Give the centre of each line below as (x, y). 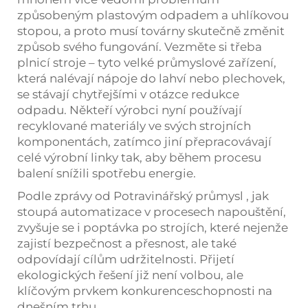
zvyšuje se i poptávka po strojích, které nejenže (153, 227)
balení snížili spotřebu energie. (107, 173)
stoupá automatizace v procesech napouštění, (152, 211)
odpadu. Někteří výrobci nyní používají (130, 110)
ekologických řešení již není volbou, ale (130, 275)
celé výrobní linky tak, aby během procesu (139, 157)
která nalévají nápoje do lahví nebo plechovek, (151, 78)
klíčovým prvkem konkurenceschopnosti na (145, 290)
